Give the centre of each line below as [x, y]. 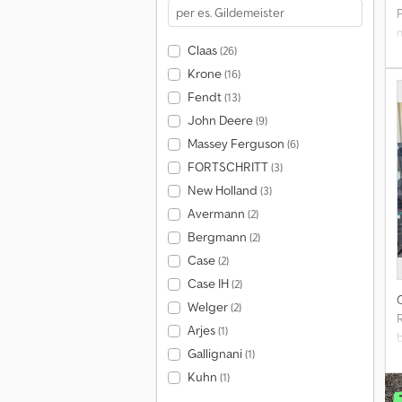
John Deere [221, 120]
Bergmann [218, 237]
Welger [209, 307]
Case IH [209, 284]
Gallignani [216, 354]
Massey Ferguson [237, 144]
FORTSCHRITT [229, 167]
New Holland [223, 190]
